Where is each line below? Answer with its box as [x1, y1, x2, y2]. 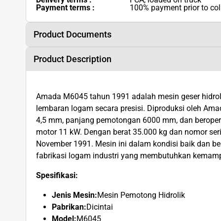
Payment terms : [36, 2, 95, 12]
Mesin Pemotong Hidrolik [97, 190, 185, 200]
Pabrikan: [52, 202, 86, 212]
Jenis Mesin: [52, 190, 97, 200]
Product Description [34, 53, 111, 64]
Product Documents [34, 29, 111, 39]
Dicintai [86, 202, 113, 212]
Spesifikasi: [36, 170, 78, 180]
